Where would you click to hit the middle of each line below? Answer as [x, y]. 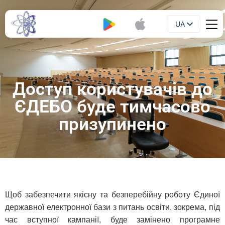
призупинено [113, 124]
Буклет [67, 24]
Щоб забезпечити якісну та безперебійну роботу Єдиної [113, 195]
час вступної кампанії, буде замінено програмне [113, 220]
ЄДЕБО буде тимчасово [113, 107]
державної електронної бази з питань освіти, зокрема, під [113, 207]
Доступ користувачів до [113, 89]
